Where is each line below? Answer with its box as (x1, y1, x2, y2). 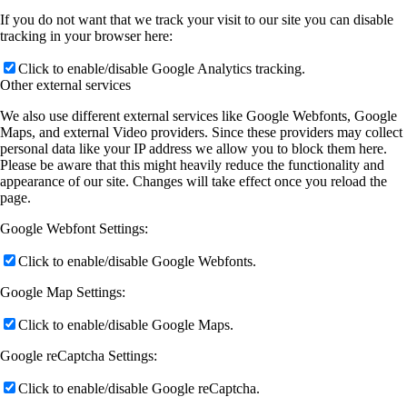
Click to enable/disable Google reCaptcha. (18, 380, 260, 396)
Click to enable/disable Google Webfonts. (18, 253, 256, 269)
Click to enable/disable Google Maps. (18, 316, 233, 333)
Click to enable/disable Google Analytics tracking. (18, 60, 305, 76)
